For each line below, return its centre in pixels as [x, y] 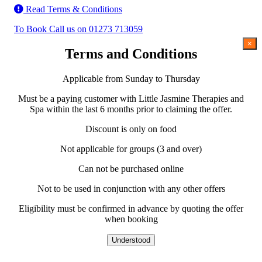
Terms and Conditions [131, 54]
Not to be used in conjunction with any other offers [131, 188]
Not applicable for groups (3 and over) [131, 149]
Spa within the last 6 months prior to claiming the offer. [131, 109]
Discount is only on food [131, 129]
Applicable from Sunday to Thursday [131, 78]
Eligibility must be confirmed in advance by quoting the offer [131, 208]
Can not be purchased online [131, 168]
